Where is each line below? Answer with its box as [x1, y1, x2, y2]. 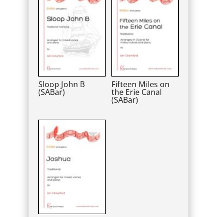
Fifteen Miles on [111, 78, 170, 90]
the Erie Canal [111, 86, 162, 97]
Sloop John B [38, 78, 85, 90]
